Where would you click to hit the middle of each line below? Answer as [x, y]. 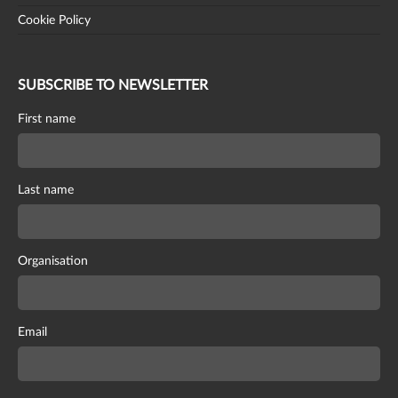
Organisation [53, 262]
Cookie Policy [54, 21]
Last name [46, 191]
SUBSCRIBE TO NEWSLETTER [113, 86]
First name [47, 119]
